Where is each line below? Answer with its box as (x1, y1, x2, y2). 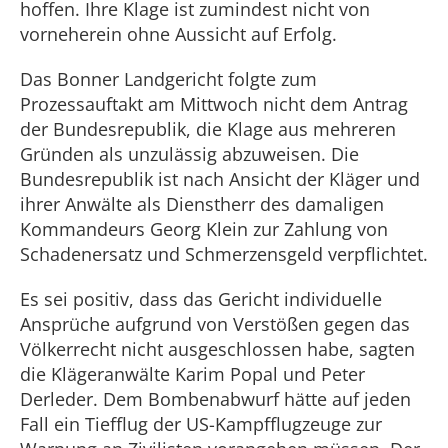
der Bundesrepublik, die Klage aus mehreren (20, 117, 396, 141)
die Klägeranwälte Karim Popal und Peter (20, 362, 365, 386)
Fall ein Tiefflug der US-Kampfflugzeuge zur (20, 412, 382, 436)
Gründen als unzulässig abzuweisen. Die (20, 142, 359, 166)
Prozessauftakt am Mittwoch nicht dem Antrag (20, 92, 408, 116)
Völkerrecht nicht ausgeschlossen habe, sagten (20, 337, 415, 361)
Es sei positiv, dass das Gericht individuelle (20, 287, 382, 311)
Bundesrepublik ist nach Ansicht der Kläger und (20, 167, 420, 191)
